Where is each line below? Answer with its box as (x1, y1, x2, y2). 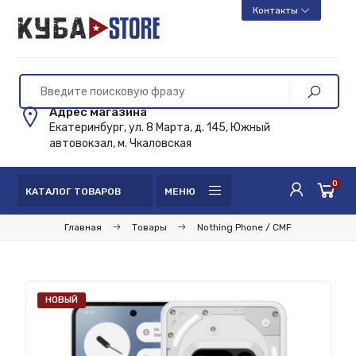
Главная (64, 222, 102, 233)
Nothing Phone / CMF (197, 222, 292, 233)
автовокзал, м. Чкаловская (49, 137, 192, 150)
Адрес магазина (49, 105, 148, 119)
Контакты (253, 5, 300, 16)
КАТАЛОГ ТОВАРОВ (25, 186, 122, 197)
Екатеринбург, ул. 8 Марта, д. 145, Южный (49, 121, 271, 134)
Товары (132, 222, 167, 233)
